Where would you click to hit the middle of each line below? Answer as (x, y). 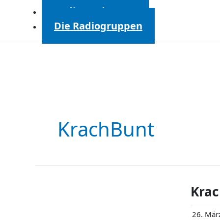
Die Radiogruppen (98, 26)
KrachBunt (106, 129)
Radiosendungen (95, 11)
